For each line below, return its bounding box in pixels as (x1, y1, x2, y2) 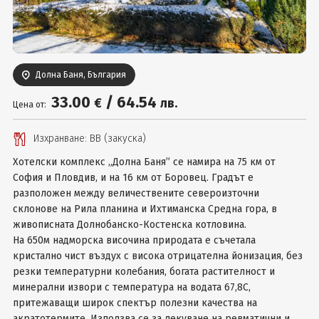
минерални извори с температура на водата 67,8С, (12, 281, 251, 293)
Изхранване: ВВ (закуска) (33, 132, 146, 145)
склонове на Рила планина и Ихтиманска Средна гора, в (12, 203, 277, 215)
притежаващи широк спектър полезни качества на (12, 297, 257, 309)
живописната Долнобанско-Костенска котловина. (12, 219, 246, 231)
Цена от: (12, 100, 46, 110)
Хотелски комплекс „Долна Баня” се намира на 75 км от (12, 156, 276, 168)
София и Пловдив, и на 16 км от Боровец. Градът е (12, 172, 253, 184)
